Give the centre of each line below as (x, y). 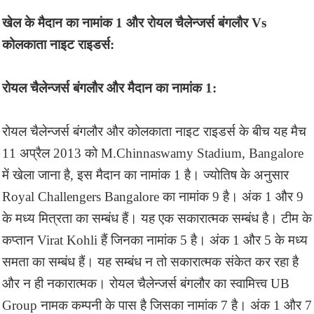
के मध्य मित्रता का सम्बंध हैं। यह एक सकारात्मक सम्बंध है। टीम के (157, 218)
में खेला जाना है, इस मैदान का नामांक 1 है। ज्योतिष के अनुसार (145, 175)
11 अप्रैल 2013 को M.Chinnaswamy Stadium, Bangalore (153, 153)
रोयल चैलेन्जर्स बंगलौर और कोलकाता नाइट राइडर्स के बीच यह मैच (154, 131)
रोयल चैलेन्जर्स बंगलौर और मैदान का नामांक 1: (109, 88)
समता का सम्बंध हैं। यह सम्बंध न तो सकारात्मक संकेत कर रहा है (150, 261)
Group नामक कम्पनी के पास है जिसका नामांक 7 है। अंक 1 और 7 (157, 305)
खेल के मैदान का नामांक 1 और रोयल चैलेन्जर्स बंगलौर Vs (134, 22)
